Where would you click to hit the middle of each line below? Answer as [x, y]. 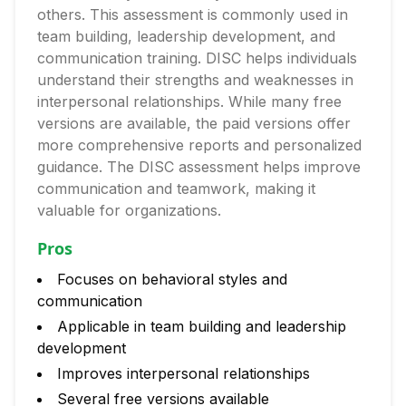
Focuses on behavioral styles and [172, 279]
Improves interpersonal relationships [184, 373]
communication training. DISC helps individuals [197, 58]
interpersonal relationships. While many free [189, 101]
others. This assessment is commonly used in [193, 14]
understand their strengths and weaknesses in [195, 80]
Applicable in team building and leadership [202, 326]
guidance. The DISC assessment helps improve [199, 167]
